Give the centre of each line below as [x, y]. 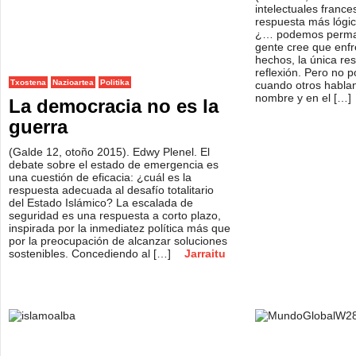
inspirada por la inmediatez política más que [120, 228]
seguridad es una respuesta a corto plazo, [115, 215]
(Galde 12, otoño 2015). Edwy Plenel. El [109, 152]
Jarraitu [205, 253]
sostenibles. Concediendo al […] [91, 253]
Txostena [28, 82]
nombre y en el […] [305, 98]
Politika [115, 82]
